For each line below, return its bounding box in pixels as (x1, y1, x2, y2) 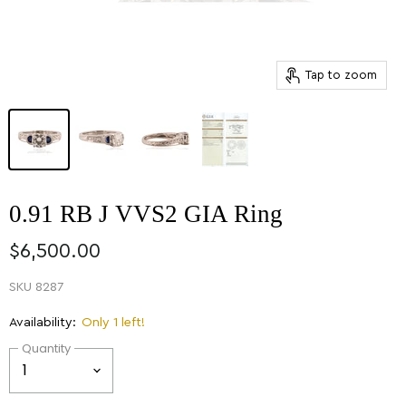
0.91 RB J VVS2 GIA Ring (9, 200, 283, 227)
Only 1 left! (81, 316, 145, 329)
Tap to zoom (305, 68, 377, 82)
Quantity (22, 339, 71, 357)
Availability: (9, 316, 76, 329)
